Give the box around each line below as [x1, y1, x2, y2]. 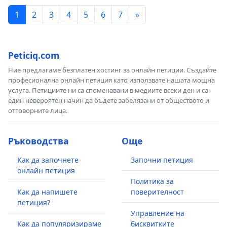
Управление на [131, 208, 184, 218]
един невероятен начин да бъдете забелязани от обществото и [8, 95, 209, 105]
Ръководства [8, 134, 69, 147]
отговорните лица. [8, 105, 67, 115]
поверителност [131, 186, 184, 197]
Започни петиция [131, 155, 193, 165]
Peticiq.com [8, 49, 59, 61]
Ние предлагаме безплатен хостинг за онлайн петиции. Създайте [8, 65, 216, 74]
